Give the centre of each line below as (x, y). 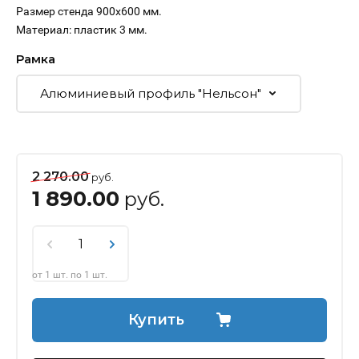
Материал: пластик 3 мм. (82, 30)
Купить (156, 320)
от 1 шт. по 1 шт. (70, 275)
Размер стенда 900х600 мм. (89, 12)
